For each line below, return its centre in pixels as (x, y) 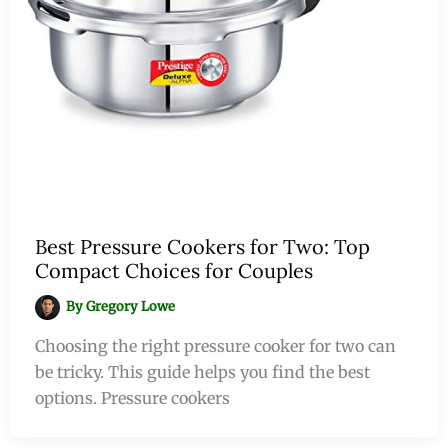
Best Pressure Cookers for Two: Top (202, 247)
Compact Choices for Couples (173, 271)
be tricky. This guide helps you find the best (202, 372)
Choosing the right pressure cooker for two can (215, 346)
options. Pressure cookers (132, 398)
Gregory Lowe (131, 307)
